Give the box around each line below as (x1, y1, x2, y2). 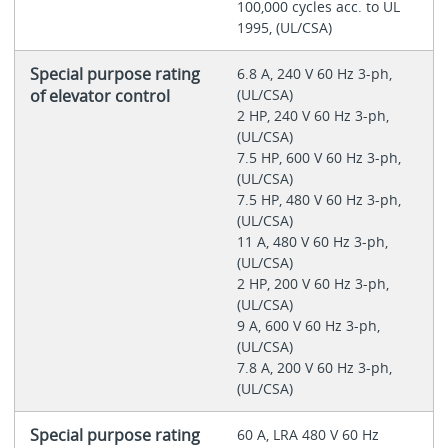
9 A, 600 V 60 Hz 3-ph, (236, 315, 380, 335)
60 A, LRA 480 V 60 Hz (236, 424, 379, 444)
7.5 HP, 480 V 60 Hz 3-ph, (236, 189, 401, 209)
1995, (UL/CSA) (236, 17, 332, 37)
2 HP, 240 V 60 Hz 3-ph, (236, 105, 389, 125)
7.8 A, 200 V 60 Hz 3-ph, (236, 357, 392, 377)
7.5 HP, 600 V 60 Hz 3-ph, (236, 147, 401, 167)
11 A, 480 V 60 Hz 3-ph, (236, 231, 388, 251)
